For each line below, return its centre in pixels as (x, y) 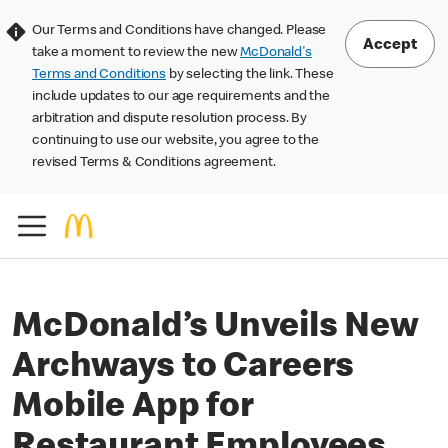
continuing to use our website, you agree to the (175, 141)
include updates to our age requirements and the (181, 97)
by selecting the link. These (250, 75)
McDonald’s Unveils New (215, 329)
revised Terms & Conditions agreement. (154, 163)
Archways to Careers (183, 369)
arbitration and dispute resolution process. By (170, 119)
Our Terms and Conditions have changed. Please (179, 31)
